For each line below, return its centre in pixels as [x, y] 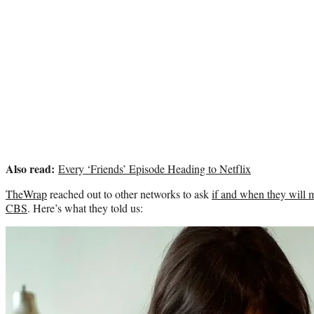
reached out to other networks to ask [129, 193]
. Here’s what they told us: [85, 207]
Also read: [30, 168]
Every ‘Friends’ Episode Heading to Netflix [155, 168]
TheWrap [26, 193]
